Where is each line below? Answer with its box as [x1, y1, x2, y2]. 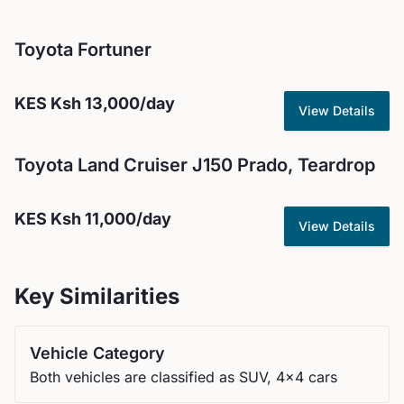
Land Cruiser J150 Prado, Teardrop [78, 154, 375, 176]
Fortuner [78, 39, 151, 60]
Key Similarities [14, 283, 179, 309]
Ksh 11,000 [50, 209, 136, 228]
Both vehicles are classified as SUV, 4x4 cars [30, 368, 337, 386]
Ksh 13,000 [50, 94, 140, 113]
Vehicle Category [30, 344, 165, 363]
